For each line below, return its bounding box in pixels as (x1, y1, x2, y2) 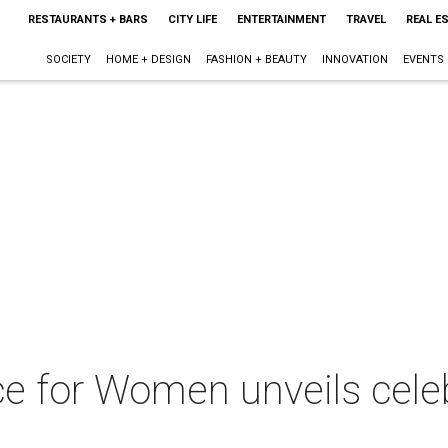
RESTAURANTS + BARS (27, 13, 148, 26)
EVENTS (402, 53, 444, 66)
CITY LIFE (167, 13, 217, 26)
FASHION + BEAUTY (205, 53, 307, 66)
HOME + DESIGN (105, 53, 191, 66)
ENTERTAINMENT (236, 13, 326, 26)
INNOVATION (321, 53, 388, 66)
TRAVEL (345, 13, 386, 26)
